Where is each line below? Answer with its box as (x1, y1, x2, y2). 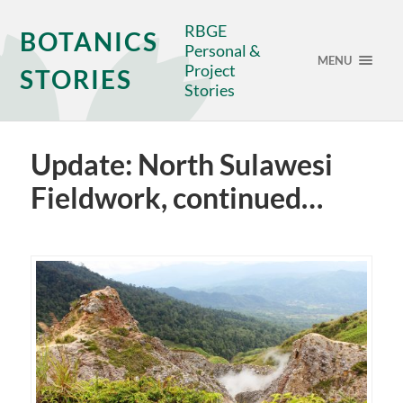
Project (184, 60, 237, 80)
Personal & (184, 40, 262, 60)
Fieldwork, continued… (30, 181, 323, 215)
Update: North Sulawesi (30, 148, 333, 182)
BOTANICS (20, 26, 159, 57)
